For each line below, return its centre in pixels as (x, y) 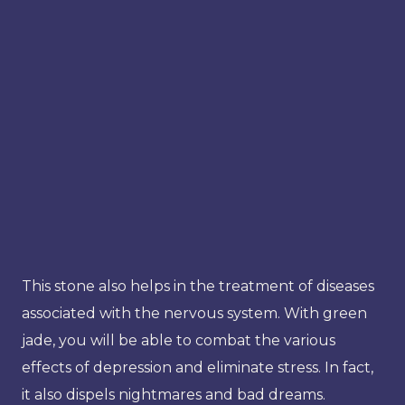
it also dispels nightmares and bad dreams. (174, 394)
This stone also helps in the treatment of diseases (198, 286)
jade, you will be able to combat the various (179, 340)
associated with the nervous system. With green (194, 313)
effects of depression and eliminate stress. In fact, (198, 367)
